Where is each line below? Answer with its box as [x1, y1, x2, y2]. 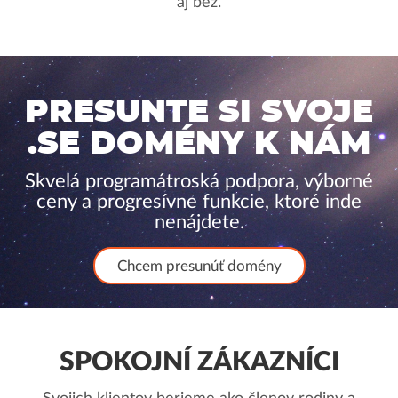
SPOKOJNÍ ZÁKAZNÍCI [59, 349, 339, 376]
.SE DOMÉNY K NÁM [28, 128, 370, 160]
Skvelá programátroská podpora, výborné [25, 171, 373, 191]
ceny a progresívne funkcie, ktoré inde [36, 192, 362, 211]
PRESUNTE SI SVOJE [25, 96, 373, 128]
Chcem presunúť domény [116, 259, 282, 274]
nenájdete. [154, 212, 244, 232]
